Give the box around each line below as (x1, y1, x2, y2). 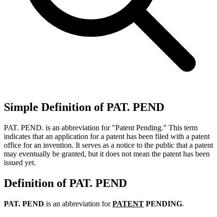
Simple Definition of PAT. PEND (4, 100, 164, 113)
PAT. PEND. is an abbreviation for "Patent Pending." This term (4, 123, 198, 132)
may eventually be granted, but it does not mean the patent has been (4, 149, 210, 158)
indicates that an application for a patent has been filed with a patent (4, 132, 210, 140)
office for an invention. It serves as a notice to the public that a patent (4, 140, 213, 149)
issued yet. (4, 158, 36, 167)
